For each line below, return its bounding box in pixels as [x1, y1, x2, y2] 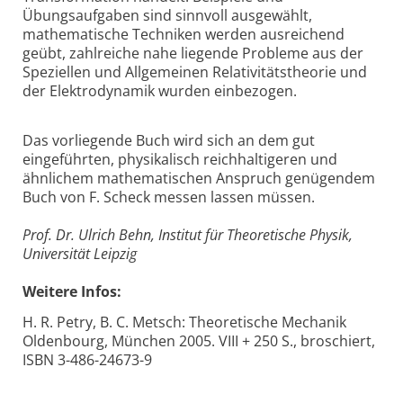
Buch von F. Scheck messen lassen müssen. [22, 186, 315, 207]
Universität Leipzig [22, 243, 137, 264]
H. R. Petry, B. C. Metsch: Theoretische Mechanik [22, 311, 346, 332]
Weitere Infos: [22, 281, 121, 301]
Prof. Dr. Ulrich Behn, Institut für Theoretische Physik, [22, 224, 353, 245]
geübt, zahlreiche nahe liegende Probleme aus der [22, 43, 363, 64]
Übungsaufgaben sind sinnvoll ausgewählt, [22, 5, 312, 26]
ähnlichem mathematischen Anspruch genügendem [22, 167, 375, 188]
